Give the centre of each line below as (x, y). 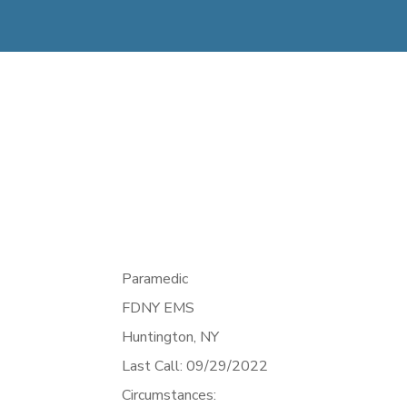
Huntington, (161, 338)
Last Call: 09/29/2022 (195, 367)
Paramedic (155, 279)
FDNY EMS (159, 308)
